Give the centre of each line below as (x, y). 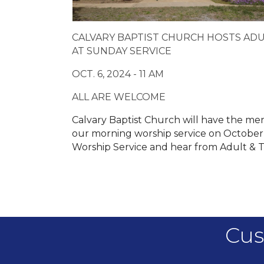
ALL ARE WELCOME (120, 97)
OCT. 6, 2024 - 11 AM (119, 74)
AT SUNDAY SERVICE (123, 51)
